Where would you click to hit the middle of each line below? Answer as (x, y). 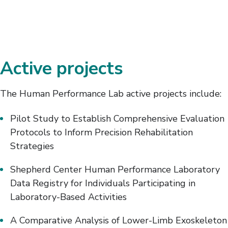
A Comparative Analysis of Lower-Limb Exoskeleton (119, 221)
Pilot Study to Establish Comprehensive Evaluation (117, 119)
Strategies (32, 146)
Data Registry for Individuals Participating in (103, 183)
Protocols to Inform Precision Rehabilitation (102, 133)
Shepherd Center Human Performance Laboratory (115, 170)
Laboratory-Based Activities (68, 197)
